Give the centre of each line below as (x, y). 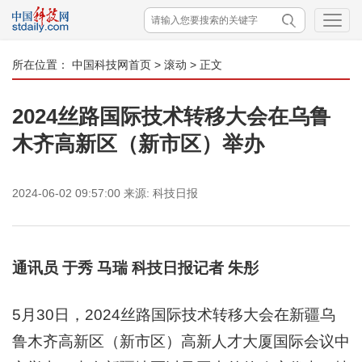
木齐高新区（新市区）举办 (138, 144)
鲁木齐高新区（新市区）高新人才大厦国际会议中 (181, 341)
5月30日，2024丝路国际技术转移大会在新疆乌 (174, 315)
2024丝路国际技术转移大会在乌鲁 (171, 116)
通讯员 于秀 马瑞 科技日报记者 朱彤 (135, 268)
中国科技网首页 (112, 65)
